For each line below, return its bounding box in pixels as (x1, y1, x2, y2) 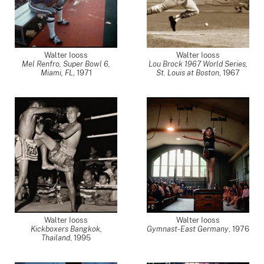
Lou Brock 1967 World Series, (148, 60, 247, 68)
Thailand (41, 233, 70, 242)
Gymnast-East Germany (147, 225, 229, 233)
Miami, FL (40, 68, 73, 77)
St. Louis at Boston (156, 68, 219, 77)
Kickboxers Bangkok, (30, 225, 102, 233)
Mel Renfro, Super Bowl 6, (22, 60, 110, 68)
